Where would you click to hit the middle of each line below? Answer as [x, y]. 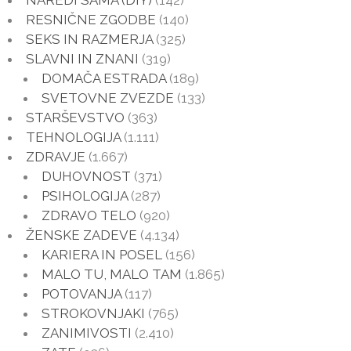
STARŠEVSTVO [75, 117]
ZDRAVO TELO [89, 215]
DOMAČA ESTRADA [104, 78]
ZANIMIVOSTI [87, 333]
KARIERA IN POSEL [102, 254]
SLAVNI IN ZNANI [82, 58]
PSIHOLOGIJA [85, 195]
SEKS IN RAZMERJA [89, 39]
